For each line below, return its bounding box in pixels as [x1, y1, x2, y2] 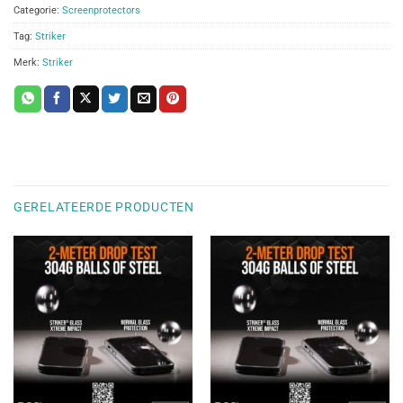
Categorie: [13, 4, 62, 17]
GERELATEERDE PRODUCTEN [13, 200, 194, 215]
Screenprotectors [62, 4, 140, 17]
